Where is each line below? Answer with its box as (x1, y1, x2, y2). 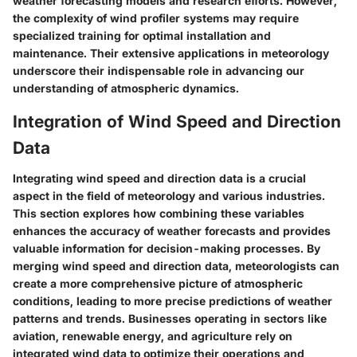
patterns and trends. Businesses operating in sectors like (13, 311, 327, 325)
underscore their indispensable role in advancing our (13, 64, 304, 78)
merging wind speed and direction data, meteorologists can (13, 258, 339, 273)
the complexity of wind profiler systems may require (13, 11, 299, 25)
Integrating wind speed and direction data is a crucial (13, 171, 306, 185)
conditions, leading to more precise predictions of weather (13, 293, 332, 308)
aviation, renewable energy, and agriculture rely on (13, 328, 292, 343)
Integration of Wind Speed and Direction (13, 112, 341, 132)
